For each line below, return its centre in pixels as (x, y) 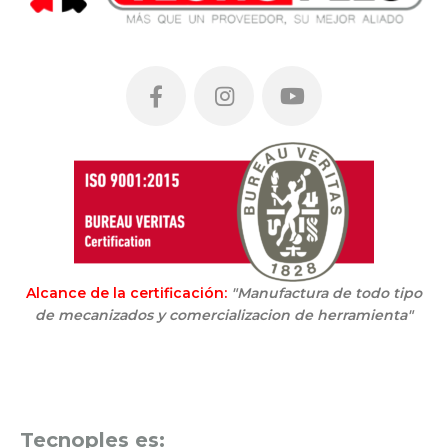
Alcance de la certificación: (126, 292)
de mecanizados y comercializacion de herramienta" (224, 314)
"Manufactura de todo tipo (326, 292)
